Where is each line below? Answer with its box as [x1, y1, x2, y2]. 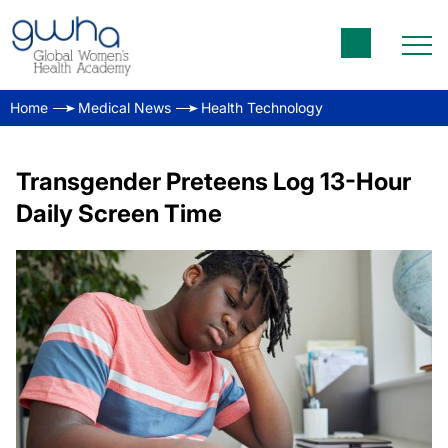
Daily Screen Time [16, 199, 222, 228]
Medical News [78, 99, 171, 116]
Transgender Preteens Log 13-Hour [16, 167, 411, 196]
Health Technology [201, 99, 323, 116]
